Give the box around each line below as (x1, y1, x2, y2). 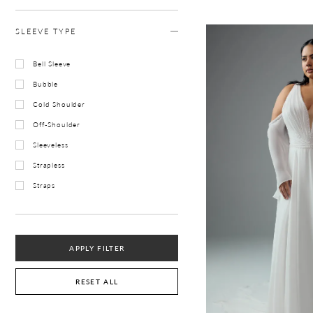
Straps (33, 180, 56, 190)
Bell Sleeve (33, 59, 71, 68)
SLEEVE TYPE (15, 26, 76, 37)
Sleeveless (33, 140, 68, 150)
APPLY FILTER (69, 243, 125, 254)
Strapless (33, 160, 65, 170)
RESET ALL (75, 277, 119, 287)
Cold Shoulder (33, 99, 85, 109)
